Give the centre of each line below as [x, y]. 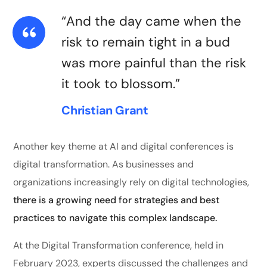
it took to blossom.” [121, 84]
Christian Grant [105, 111]
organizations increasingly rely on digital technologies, [131, 182]
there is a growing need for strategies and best [117, 200]
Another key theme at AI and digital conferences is [124, 147]
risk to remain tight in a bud [146, 42]
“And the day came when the [152, 21]
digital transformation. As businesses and [104, 164]
